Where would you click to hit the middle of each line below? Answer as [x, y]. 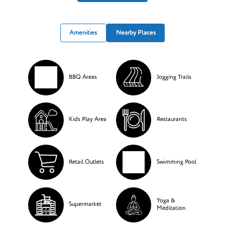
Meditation [171, 208]
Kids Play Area [88, 120]
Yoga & [166, 201]
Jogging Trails [174, 77]
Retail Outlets [87, 162]
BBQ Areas [83, 77]
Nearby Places [136, 33]
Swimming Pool [176, 162]
